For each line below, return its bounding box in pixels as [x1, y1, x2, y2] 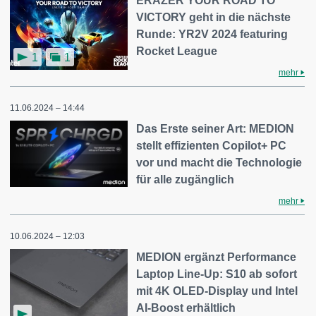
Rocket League [136, 45, 218, 58]
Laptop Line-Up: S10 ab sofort [136, 268, 298, 281]
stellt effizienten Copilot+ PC [136, 140, 287, 152]
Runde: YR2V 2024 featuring [136, 28, 288, 41]
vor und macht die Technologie [136, 157, 303, 169]
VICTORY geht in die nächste [136, 11, 291, 24]
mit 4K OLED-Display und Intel [136, 285, 298, 298]
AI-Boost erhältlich [136, 302, 236, 315]
